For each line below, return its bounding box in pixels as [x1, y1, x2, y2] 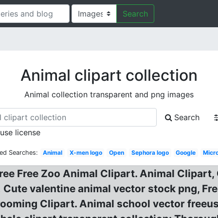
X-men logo [69, 149, 102, 156]
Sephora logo [131, 149, 169, 156]
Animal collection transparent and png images [24, 90, 194, 99]
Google [176, 149, 196, 156]
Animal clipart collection [20, 66, 198, 85]
